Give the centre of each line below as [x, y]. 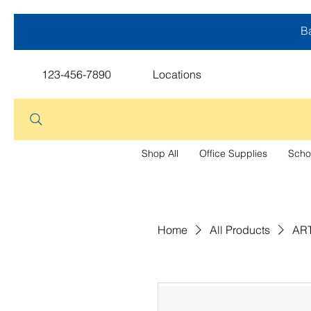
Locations [177, 74]
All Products [240, 230]
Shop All [160, 153]
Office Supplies [233, 153]
